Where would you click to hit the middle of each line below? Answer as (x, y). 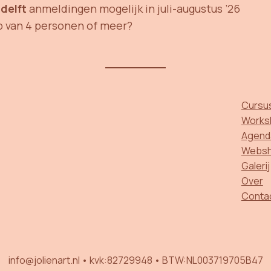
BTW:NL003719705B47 (211, 260)
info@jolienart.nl (45, 260)
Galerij (255, 165)
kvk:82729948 (121, 260)
